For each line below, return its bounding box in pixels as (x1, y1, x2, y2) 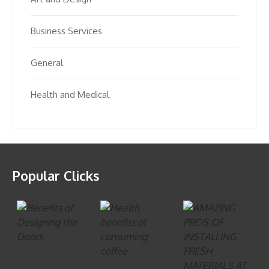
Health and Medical (31, 89, 109, 101)
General (31, 57, 63, 69)
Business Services (31, 25, 102, 37)
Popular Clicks (12, 167, 100, 184)
